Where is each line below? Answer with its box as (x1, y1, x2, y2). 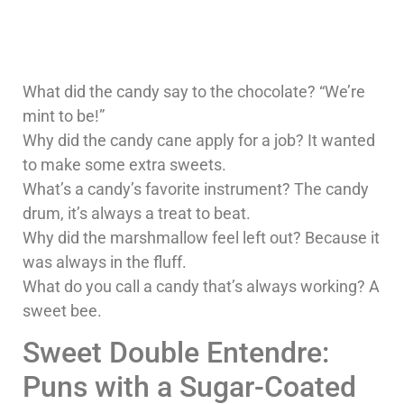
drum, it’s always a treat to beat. (23, 203, 251, 223)
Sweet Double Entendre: (23, 335, 329, 371)
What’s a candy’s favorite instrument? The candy (23, 179, 369, 198)
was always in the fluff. (23, 252, 187, 271)
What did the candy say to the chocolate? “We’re (23, 81, 365, 101)
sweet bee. (23, 300, 102, 320)
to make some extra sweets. (23, 154, 226, 174)
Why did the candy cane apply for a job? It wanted (23, 130, 375, 150)
